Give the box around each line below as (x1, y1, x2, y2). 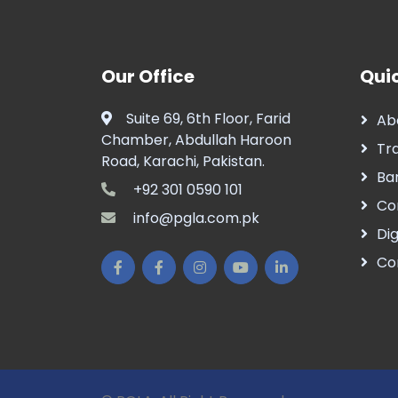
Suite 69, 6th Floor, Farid (126, 108, 291, 129)
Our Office (101, 64, 195, 89)
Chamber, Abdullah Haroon (101, 130, 291, 150)
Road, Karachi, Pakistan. (101, 151, 265, 171)
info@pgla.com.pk (130, 208, 259, 228)
